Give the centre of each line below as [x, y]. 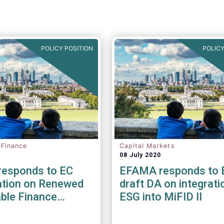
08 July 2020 [140, 155]
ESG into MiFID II [160, 197]
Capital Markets [147, 146]
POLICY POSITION [67, 48]
